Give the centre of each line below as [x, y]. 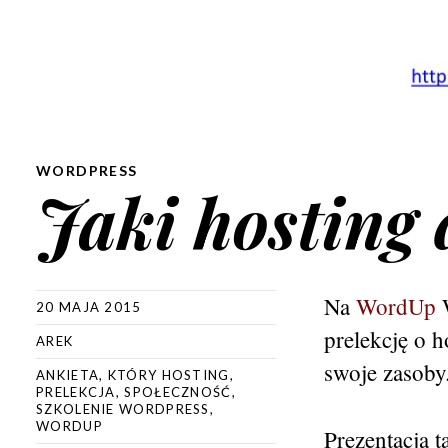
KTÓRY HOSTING [168, 375]
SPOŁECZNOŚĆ [178, 392]
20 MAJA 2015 [89, 307]
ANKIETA [68, 375]
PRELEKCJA [76, 392]
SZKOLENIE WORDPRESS [123, 409]
